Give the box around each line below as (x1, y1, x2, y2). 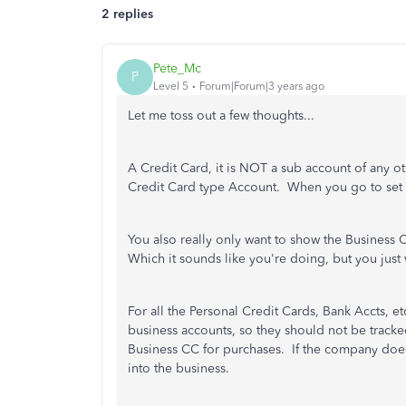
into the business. (128, 360, 233, 376)
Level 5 (153, 80, 188, 93)
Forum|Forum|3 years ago (199, 80, 324, 93)
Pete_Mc (153, 61, 201, 77)
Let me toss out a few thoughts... (128, 107, 314, 123)
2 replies (101, 5, 153, 22)
